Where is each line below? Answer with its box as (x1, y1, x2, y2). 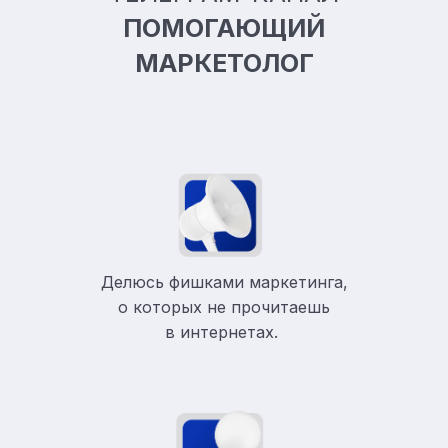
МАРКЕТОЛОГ (134, 48, 314, 78)
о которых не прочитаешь (118, 297, 330, 317)
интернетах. (180, 322, 283, 342)
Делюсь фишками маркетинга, (100, 272, 348, 292)
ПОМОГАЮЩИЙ (123, 13, 325, 43)
